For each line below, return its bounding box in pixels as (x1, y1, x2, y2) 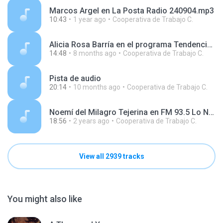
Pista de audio (49, 74, 101, 83)
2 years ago (73, 117, 110, 125)
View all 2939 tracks (79, 152, 144, 160)
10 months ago (73, 83, 120, 91)
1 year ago (73, 15, 106, 23)
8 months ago (73, 49, 116, 57)
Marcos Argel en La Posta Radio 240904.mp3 (49, 6, 214, 15)
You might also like (7, 194, 82, 204)
